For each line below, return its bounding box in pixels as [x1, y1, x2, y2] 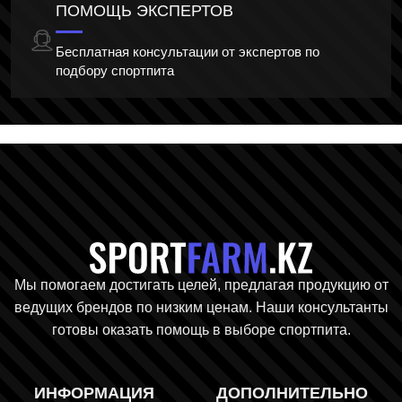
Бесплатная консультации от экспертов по [55, 44, 319, 60]
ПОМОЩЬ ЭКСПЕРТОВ [55, 2, 233, 21]
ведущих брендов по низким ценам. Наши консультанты [13, 300, 389, 316]
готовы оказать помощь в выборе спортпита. [51, 322, 351, 338]
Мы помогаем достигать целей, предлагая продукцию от [13, 277, 389, 293]
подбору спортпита [55, 63, 174, 79]
